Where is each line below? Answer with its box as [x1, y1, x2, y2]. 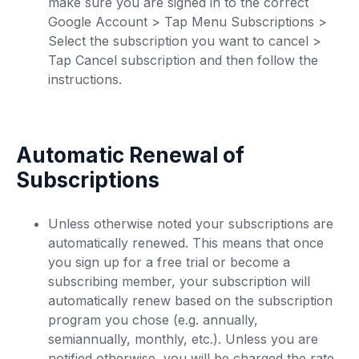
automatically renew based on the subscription [48, 292, 333, 309]
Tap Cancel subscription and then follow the [48, 52, 318, 68]
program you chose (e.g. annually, [48, 312, 258, 328]
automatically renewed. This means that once [48, 235, 324, 251]
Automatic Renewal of [16, 143, 244, 167]
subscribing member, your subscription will [48, 273, 310, 289]
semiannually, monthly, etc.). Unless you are [48, 331, 318, 347]
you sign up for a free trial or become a [48, 254, 290, 270]
